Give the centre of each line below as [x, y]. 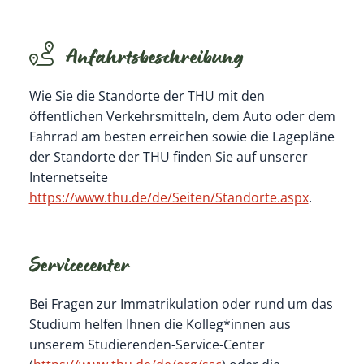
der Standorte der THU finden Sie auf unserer [168, 156]
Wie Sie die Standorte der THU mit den [147, 95]
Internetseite [68, 177]
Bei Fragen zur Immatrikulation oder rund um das [181, 304]
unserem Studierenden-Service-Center [147, 345]
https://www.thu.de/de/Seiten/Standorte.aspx [169, 197]
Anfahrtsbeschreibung [154, 60]
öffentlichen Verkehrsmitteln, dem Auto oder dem [182, 116]
